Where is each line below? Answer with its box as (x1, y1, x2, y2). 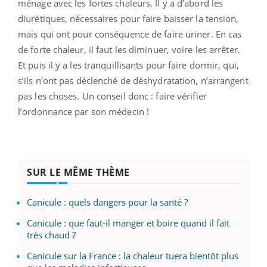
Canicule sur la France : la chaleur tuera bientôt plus (27, 250, 238, 262)
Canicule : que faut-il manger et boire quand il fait (27, 217, 229, 229)
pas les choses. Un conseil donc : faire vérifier (18, 90, 207, 103)
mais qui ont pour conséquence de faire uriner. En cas (18, 28, 242, 41)
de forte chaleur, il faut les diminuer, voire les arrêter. (18, 44, 240, 56)
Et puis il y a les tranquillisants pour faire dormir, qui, (18, 59, 239, 72)
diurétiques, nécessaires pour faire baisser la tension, (18, 13, 239, 25)
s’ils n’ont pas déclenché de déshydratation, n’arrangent (18, 74, 249, 87)
